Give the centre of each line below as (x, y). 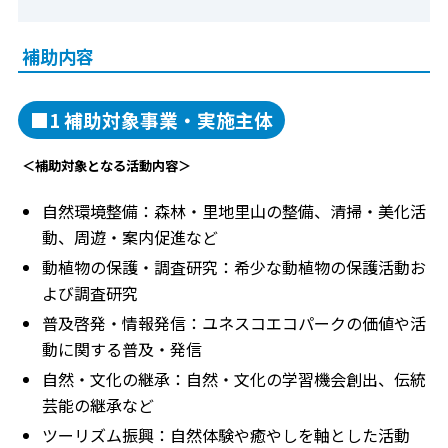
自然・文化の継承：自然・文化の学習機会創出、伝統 (234, 379)
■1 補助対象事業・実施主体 (151, 120)
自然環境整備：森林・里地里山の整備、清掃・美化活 (234, 211)
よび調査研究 (90, 293)
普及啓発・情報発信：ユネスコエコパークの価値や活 (234, 323)
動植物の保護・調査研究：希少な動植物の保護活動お (234, 267)
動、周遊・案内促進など (130, 237)
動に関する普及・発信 (122, 349)
